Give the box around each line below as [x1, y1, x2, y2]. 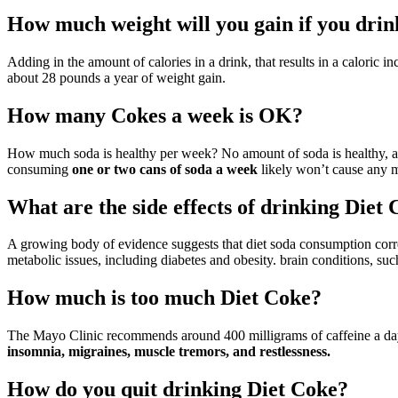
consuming [7, 161, 72, 177]
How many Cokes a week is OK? [7, 103, 303, 127]
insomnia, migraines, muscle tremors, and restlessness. [7, 344, 330, 360]
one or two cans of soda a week [72, 161, 258, 177]
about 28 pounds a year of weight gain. [7, 69, 226, 85]
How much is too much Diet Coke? [7, 286, 322, 310]
